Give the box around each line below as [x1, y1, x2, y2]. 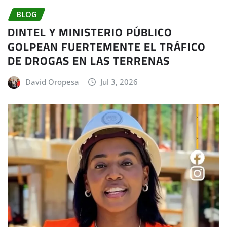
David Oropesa [25, 77, 79, 87]
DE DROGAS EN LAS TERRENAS [8, 50, 170, 72]
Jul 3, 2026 [100, 77, 138, 87]
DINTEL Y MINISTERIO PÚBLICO [8, 22, 172, 44]
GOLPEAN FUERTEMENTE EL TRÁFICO [8, 36, 206, 58]
